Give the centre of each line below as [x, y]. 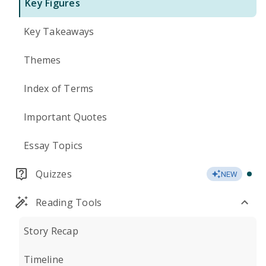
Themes [42, 60]
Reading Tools [69, 202]
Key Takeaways [59, 31]
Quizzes [54, 174]
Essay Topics [53, 145]
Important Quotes [65, 117]
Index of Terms [59, 88]
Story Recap [51, 231]
